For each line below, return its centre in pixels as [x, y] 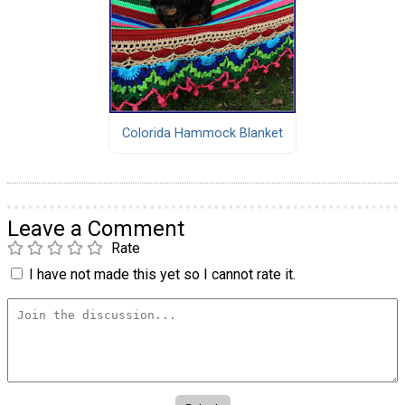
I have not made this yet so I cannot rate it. [162, 274]
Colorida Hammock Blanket [202, 133]
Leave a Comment [96, 228]
